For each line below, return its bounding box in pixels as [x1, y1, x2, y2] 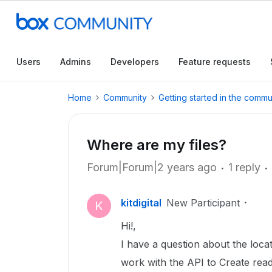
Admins [60, 56, 91, 67]
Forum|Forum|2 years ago [87, 161, 217, 174]
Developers [110, 56, 159, 67]
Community [103, 92, 147, 103]
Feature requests [178, 56, 251, 67]
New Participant [166, 197, 240, 209]
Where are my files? [87, 136, 226, 154]
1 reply [228, 161, 260, 174]
